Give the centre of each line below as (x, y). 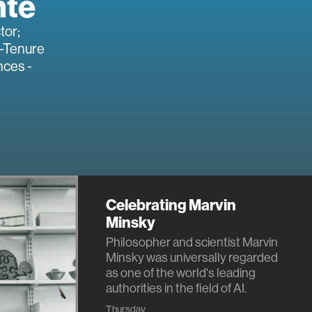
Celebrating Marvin (171, 205)
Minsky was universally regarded (192, 258)
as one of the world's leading (181, 273)
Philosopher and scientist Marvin (192, 242)
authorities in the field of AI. (176, 288)
